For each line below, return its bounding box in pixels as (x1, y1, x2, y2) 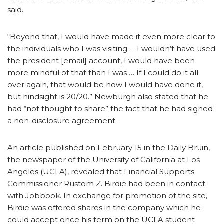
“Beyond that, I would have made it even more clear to (7, 31, 215, 41)
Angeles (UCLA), (7, 166, 69, 176)
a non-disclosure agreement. (7, 115, 117, 125)
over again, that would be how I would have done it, (7, 79, 203, 89)
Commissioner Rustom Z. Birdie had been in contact (7, 178, 205, 188)
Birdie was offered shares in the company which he (7, 202, 201, 212)
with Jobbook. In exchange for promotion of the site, (7, 190, 207, 200)
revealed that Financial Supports (71, 166, 194, 176)
